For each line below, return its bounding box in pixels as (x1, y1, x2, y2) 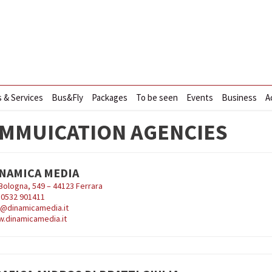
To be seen (135, 92, 178, 103)
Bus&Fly (51, 92, 83, 103)
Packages (91, 92, 127, 103)
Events (186, 92, 213, 103)
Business (221, 92, 257, 103)
